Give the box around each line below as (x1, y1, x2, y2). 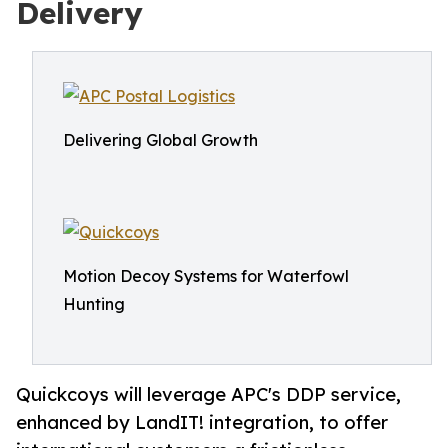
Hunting (63, 294, 125, 314)
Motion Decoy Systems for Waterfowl (63, 266, 349, 286)
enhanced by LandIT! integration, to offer (16, 411, 388, 434)
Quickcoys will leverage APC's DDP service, (16, 383, 401, 406)
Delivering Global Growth (63, 130, 258, 150)
